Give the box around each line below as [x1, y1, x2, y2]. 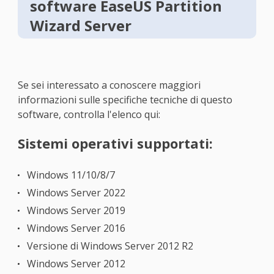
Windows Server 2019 [26, 203, 125, 217]
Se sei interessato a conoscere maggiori [17, 78, 201, 92]
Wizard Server [29, 15, 131, 35]
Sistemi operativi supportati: [17, 133, 213, 152]
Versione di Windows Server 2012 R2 [26, 239, 193, 253]
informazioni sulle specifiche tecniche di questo [17, 92, 232, 106]
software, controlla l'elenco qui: [17, 107, 160, 121]
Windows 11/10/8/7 [26, 168, 115, 182]
